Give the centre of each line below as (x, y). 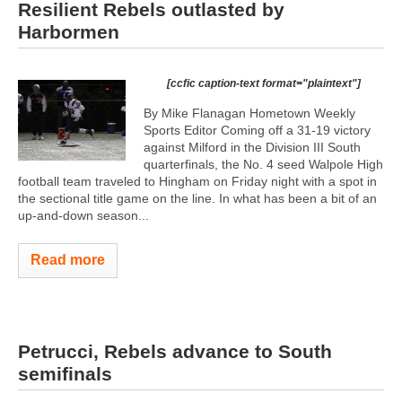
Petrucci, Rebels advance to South (175, 351)
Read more (68, 259)
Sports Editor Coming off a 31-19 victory (257, 130)
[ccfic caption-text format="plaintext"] (264, 83)
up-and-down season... (83, 215)
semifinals (65, 374)
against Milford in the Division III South (252, 147)
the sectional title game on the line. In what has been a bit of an (197, 198)
